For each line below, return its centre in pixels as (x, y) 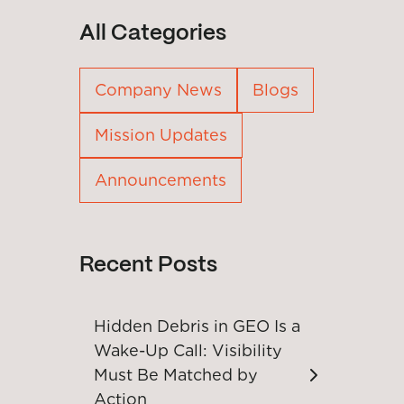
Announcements (161, 180)
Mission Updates (161, 135)
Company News (158, 90)
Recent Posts (148, 266)
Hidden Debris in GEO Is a (197, 326)
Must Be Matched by (176, 375)
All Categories (153, 34)
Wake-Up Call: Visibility (188, 350)
